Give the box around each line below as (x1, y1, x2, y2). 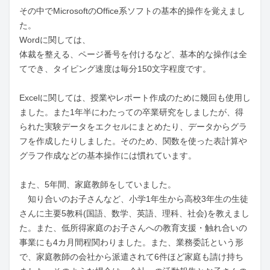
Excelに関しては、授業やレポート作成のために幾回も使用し (19, 93, 251, 102)
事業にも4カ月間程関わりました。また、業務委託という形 (19, 237, 243, 247)
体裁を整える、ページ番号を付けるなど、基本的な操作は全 (19, 49, 247, 59)
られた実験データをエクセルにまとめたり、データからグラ (19, 122, 247, 131)
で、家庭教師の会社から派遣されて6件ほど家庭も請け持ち (19, 252, 243, 262)
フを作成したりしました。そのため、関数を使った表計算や (19, 136, 247, 146)
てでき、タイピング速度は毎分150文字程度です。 (19, 64, 211, 74)
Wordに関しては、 (19, 35, 90, 45)
